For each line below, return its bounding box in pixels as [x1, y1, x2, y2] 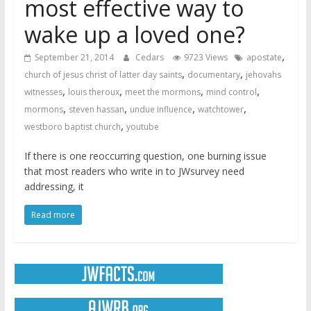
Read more [31, 209, 75, 221]
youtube [126, 121, 159, 133]
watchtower [197, 103, 244, 116]
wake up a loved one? [24, 19, 245, 50]
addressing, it [24, 180, 84, 194]
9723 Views [183, 51, 228, 64]
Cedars [135, 51, 166, 64]
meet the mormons [124, 86, 201, 99]
